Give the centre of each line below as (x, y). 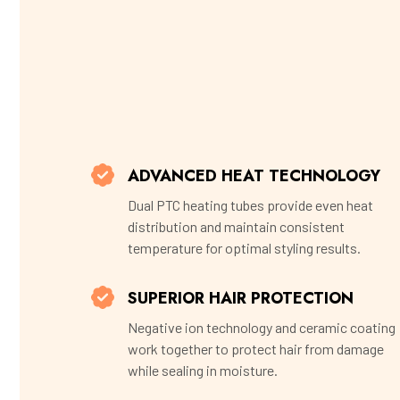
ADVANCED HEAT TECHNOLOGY (254, 176)
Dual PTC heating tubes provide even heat (250, 205)
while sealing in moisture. (203, 371)
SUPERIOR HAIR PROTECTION (241, 299)
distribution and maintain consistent (236, 227)
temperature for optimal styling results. (244, 248)
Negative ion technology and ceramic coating (262, 328)
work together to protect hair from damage (256, 349)
